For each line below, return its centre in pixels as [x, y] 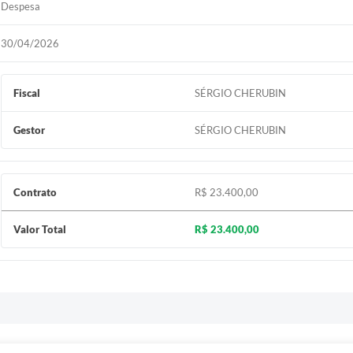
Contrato [35, 192]
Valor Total [40, 229]
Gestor [30, 130]
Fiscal [27, 93]
